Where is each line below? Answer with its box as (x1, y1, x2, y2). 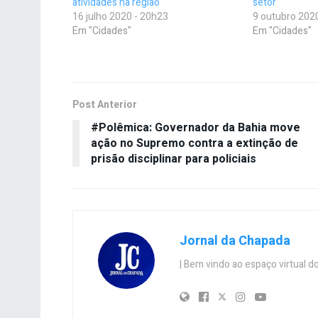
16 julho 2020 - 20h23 (72, 9, 168, 24)
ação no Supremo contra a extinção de (91, 134, 298, 152)
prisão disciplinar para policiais (91, 150, 256, 168)
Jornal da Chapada (180, 231, 290, 251)
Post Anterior (72, 97, 137, 112)
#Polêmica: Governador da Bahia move (91, 119, 300, 136)
